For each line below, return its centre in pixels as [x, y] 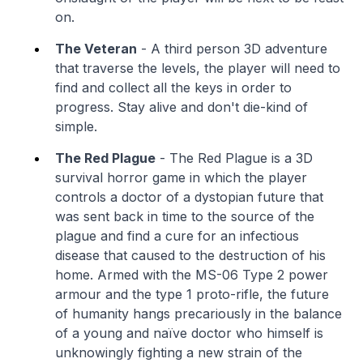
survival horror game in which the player [181, 177]
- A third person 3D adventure [232, 49]
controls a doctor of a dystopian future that [189, 197]
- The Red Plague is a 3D [234, 158]
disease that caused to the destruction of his [190, 255]
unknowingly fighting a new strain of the [179, 352]
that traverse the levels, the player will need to [198, 68]
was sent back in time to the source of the [185, 216]
